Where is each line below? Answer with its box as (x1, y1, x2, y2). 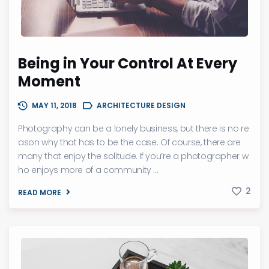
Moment (18, 71, 80, 91)
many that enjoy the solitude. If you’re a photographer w (18, 150, 249, 162)
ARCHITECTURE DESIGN (97, 100, 186, 110)
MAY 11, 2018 (32, 100, 77, 110)
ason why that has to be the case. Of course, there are (18, 136, 241, 148)
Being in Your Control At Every (18, 53, 237, 73)
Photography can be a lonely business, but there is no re (18, 122, 249, 134)
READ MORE (18, 187, 61, 198)
